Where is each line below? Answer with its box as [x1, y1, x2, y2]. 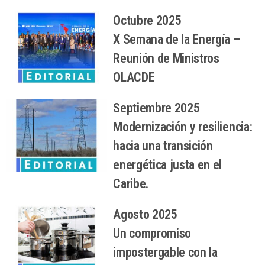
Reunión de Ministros [113, 51, 219, 66]
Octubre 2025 [113, 13, 182, 28]
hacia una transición [113, 138, 213, 154]
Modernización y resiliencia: [113, 119, 253, 135]
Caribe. [113, 176, 148, 192]
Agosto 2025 [113, 207, 177, 222]
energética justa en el [113, 157, 222, 173]
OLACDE [113, 70, 155, 85]
